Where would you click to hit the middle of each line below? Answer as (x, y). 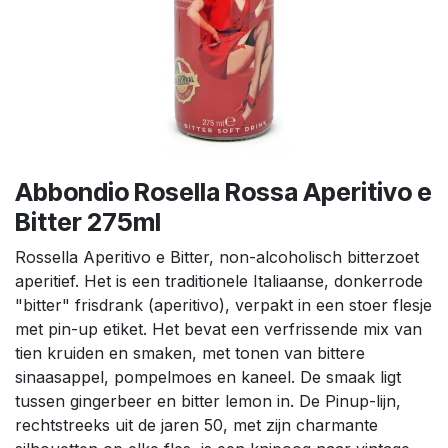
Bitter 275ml (88, 222)
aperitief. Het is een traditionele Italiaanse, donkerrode (219, 281)
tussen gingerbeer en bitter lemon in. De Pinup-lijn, (208, 401)
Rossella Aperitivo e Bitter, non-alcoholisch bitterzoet (217, 257)
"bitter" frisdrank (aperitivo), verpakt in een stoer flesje (223, 305)
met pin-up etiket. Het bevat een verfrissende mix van (218, 329)
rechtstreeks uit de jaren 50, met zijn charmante (196, 425)
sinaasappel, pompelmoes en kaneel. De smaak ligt (208, 377)
